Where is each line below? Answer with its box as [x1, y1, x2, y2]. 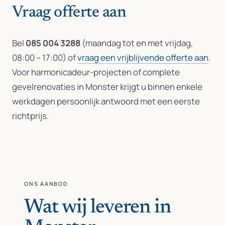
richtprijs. [12, 110, 49, 122]
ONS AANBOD [24, 180, 68, 187]
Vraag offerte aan [12, 5, 127, 21]
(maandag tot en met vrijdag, [80, 37, 193, 49]
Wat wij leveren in [24, 198, 171, 218]
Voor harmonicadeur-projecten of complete [12, 66, 180, 78]
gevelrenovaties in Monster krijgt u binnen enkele [12, 81, 202, 92]
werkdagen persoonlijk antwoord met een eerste [12, 95, 200, 107]
